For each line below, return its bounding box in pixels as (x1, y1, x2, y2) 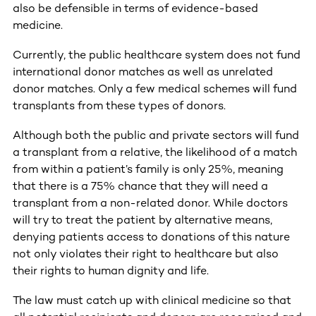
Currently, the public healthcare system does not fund (13, 47, 300, 61)
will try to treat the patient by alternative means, (13, 212, 272, 226)
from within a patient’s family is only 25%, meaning (13, 162, 284, 176)
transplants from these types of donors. (13, 98, 226, 112)
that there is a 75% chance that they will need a (13, 178, 268, 193)
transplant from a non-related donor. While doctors (13, 195, 288, 209)
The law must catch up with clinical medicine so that (13, 293, 291, 307)
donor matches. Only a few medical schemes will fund (13, 81, 297, 95)
